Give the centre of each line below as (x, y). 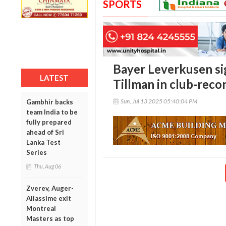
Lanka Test (43, 142)
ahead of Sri (45, 132)
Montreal (41, 208)
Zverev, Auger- (50, 188)
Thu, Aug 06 (47, 166)
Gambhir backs (50, 102)
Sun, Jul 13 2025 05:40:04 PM (159, 101)
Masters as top (50, 218)
